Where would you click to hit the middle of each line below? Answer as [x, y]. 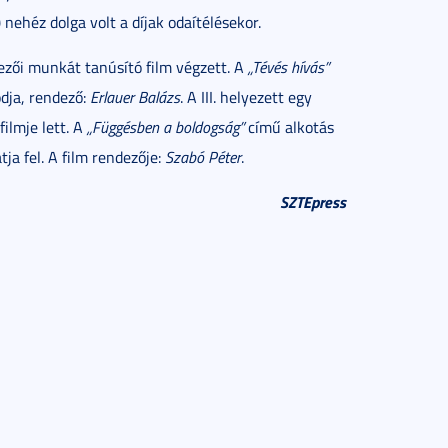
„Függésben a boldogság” [165, 127]
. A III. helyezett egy [246, 97]
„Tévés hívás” [288, 67]
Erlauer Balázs [135, 97]
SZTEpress [313, 201]
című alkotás [289, 127]
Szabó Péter [203, 157]
